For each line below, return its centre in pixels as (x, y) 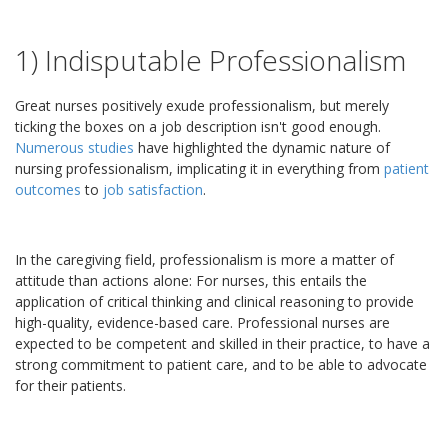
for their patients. (70, 385)
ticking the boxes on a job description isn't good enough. (198, 126)
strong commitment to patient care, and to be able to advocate (221, 364)
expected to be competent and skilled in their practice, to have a (222, 343)
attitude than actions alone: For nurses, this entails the (191, 280)
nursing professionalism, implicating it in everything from (199, 168)
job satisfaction (153, 189)
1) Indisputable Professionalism (210, 60)
